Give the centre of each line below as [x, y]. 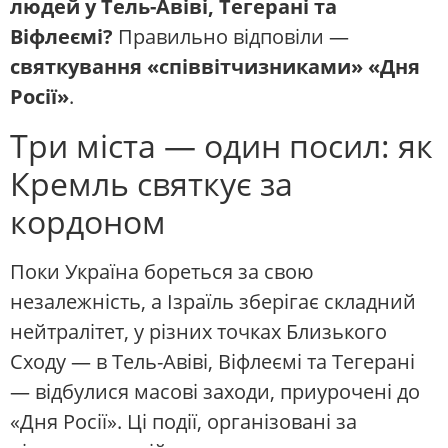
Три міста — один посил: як [221, 145]
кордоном [88, 221]
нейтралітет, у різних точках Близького [198, 331]
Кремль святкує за [151, 183]
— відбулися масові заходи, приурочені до [215, 391]
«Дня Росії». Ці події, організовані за [183, 421]
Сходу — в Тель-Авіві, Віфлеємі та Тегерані [212, 361]
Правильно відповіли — [231, 37]
